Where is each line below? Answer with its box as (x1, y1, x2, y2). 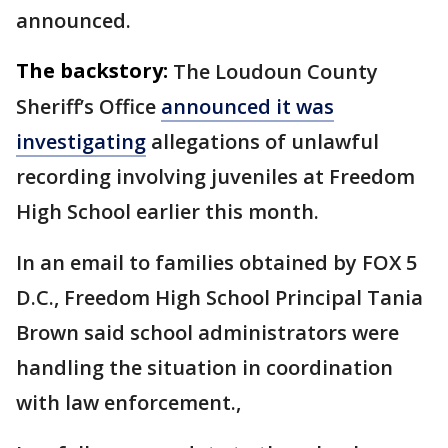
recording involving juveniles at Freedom (16, 163, 415, 190)
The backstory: (16, 57, 168, 84)
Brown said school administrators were (16, 319, 399, 346)
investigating (16, 128, 146, 155)
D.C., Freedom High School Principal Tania (16, 284, 423, 311)
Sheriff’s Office (16, 93, 161, 120)
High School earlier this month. (16, 198, 324, 225)
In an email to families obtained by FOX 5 (16, 249, 417, 276)
